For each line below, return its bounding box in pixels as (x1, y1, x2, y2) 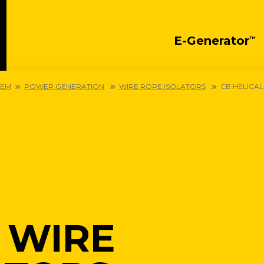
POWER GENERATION (24, 82, 104, 91)
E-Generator (173, 33, 249, 48)
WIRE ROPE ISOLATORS (118, 82, 206, 91)
